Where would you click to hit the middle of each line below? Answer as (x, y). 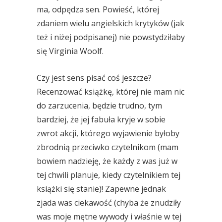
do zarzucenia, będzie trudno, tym (99, 106)
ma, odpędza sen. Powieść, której (98, 9)
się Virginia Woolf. (70, 51)
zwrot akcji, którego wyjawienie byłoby (108, 133)
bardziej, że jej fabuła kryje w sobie (101, 119)
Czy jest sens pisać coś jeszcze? (94, 78)
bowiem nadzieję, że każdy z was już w (107, 161)
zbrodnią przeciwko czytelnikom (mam (108, 147)
